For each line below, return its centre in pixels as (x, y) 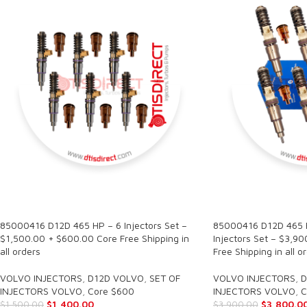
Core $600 (111, 291)
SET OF (165, 278)
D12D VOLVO (116, 278)
